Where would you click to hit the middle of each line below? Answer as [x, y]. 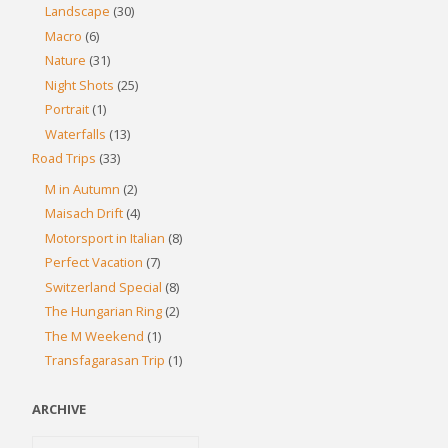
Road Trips [64, 158]
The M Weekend [95, 335]
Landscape [78, 11]
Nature [66, 60]
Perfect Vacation [94, 262]
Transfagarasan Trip [105, 360]
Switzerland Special [104, 286]
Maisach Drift [84, 213]
